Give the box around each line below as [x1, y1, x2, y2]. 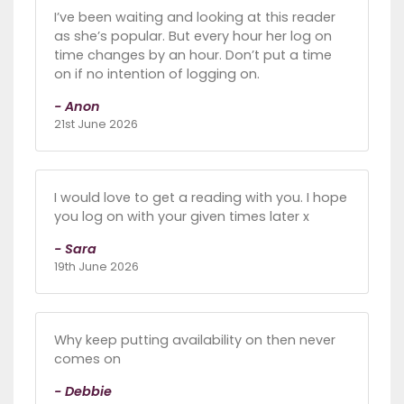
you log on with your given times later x [54, 207, 309, 225]
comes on [54, 349, 121, 368]
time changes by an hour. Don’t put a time [54, 45, 332, 64]
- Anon [54, 96, 100, 115]
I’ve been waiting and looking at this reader [54, 7, 335, 26]
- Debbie [54, 381, 112, 400]
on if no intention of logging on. [54, 64, 260, 83]
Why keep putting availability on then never [54, 330, 335, 349]
